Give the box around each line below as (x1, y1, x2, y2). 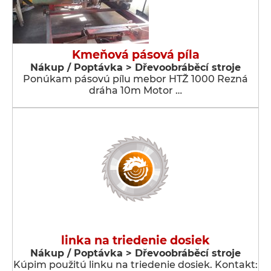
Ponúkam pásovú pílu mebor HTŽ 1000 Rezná (23, 73, 248, 85)
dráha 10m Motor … (89, 85, 182, 96)
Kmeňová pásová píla (71, 48, 200, 62)
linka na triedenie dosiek (61, 233, 210, 247)
